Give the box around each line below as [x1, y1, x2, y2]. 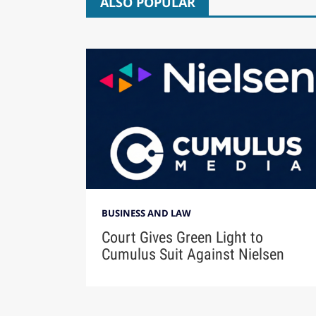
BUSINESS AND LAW [101, 207, 191, 220]
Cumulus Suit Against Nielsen [101, 245, 284, 263]
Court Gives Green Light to [101, 228, 263, 246]
